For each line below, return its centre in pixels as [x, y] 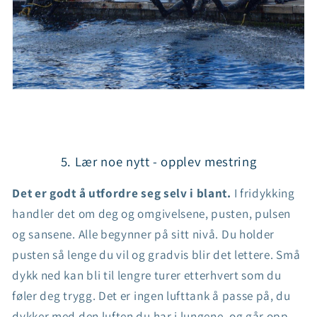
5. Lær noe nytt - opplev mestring [158, 161]
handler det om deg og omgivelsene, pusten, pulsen [152, 214]
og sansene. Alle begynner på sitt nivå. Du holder [144, 234]
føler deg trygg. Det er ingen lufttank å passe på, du [151, 296]
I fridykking [263, 193]
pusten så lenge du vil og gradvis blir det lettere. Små [156, 255]
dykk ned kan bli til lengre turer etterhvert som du [147, 275]
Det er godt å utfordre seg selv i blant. [122, 193]
